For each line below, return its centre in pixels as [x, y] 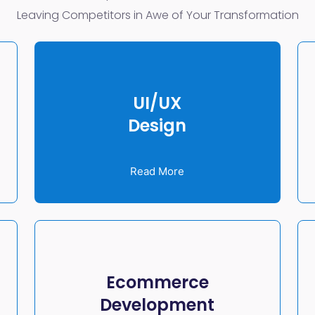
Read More [157, 171]
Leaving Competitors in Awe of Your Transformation [157, 15]
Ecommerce [157, 282]
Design [157, 125]
